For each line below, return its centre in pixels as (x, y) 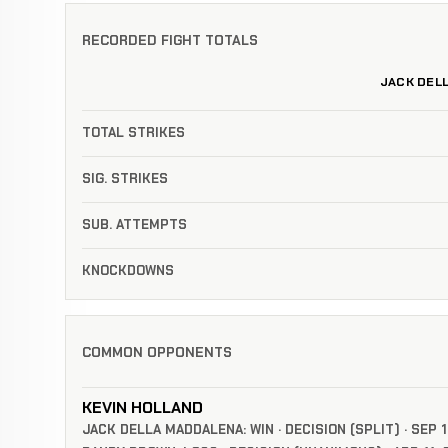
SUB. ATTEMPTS (134, 225)
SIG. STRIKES (125, 179)
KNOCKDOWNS (128, 271)
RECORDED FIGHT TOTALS (170, 40)
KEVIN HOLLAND (142, 407)
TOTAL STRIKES (133, 133)
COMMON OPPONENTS (157, 352)
